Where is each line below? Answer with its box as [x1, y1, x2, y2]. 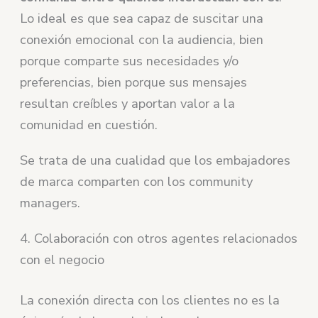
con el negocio [20, 251, 105, 268]
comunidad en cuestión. [20, 116, 158, 133]
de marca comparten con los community [20, 172, 253, 190]
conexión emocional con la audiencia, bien [20, 31, 264, 48]
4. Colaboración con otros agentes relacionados [20, 229, 298, 247]
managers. [20, 194, 81, 212]
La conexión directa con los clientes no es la [20, 291, 280, 309]
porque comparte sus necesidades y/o [20, 52, 239, 70]
